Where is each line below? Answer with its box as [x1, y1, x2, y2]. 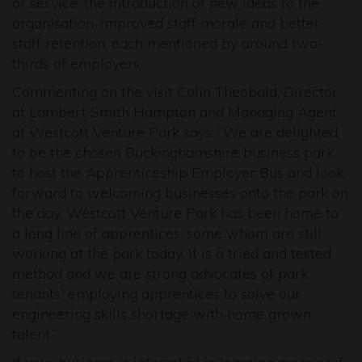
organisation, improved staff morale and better [12, 14, 320, 32]
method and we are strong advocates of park [12, 264, 308, 283]
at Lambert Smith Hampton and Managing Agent [12, 103, 337, 121]
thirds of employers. [12, 54, 142, 73]
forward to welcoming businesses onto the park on [12, 183, 348, 202]
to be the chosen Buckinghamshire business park [12, 143, 334, 162]
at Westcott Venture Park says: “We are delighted [12, 123, 338, 141]
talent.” [12, 325, 57, 343]
